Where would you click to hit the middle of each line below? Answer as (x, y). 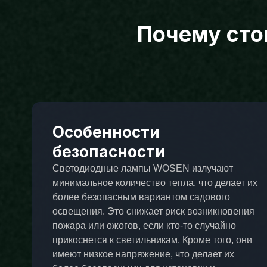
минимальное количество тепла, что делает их (155, 183)
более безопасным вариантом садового (141, 197)
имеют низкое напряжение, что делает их (143, 254)
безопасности (108, 152)
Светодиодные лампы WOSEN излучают (142, 169)
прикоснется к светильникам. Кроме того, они (152, 240)
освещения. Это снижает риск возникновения (153, 212)
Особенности (106, 132)
